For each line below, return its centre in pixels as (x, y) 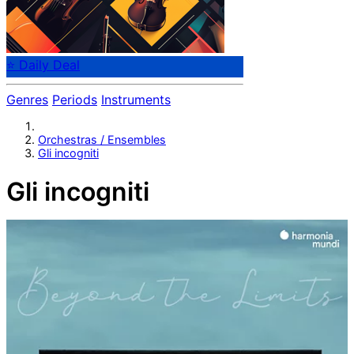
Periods (75, 100)
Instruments (136, 100)
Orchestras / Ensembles (102, 139)
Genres (27, 100)
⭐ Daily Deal (43, 65)
